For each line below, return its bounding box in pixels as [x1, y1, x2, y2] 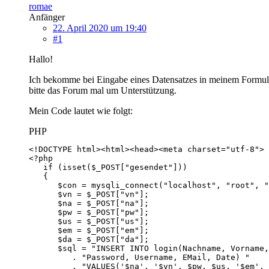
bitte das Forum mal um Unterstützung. [29, 85, 177, 95]
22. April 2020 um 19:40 [53, 22, 147, 33]
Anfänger [29, 11, 65, 22]
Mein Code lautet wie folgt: [29, 105, 133, 116]
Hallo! [29, 53, 53, 64]
